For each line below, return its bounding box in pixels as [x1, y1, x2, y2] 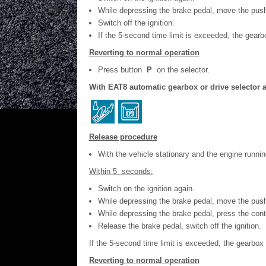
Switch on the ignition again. [97, 184, 195, 193]
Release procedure [88, 132, 157, 141]
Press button [97, 65, 147, 74]
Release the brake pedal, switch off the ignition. [97, 221, 261, 230]
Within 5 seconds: [88, 167, 153, 176]
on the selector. [151, 65, 210, 74]
